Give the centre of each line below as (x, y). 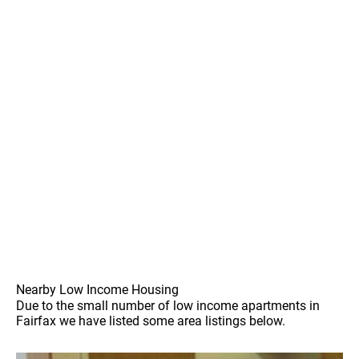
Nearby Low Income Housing (97, 289)
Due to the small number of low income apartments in (168, 305)
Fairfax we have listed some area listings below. (151, 321)
